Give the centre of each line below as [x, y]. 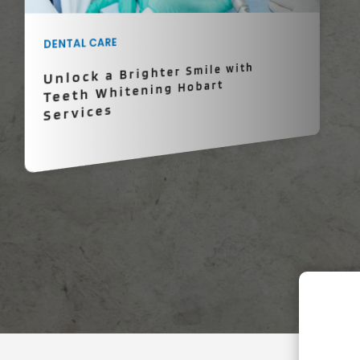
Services [78, 112]
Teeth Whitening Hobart [134, 91]
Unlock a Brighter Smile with [149, 73]
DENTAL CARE [80, 43]
